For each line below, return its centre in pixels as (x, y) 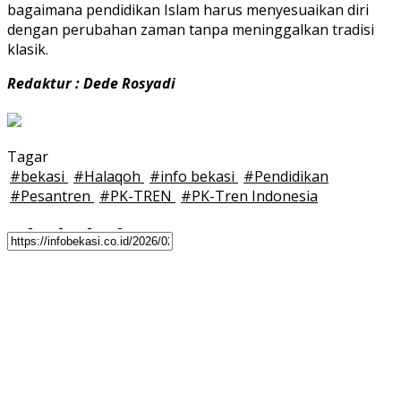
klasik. (28, 50)
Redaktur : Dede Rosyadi (91, 84)
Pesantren (57, 196)
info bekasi (199, 177)
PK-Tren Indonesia (255, 196)
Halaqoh (114, 177)
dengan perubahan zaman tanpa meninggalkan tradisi (191, 30)
